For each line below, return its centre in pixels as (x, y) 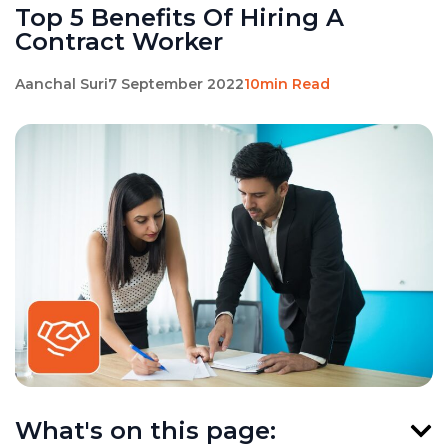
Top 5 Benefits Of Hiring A (179, 17)
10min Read (287, 84)
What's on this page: (145, 431)
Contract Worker (119, 41)
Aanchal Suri (61, 84)
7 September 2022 (176, 84)
